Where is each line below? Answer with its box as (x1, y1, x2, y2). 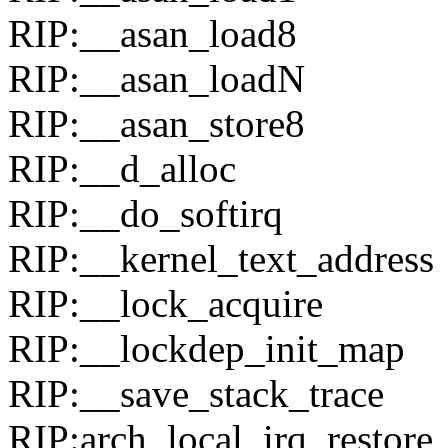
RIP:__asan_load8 (8, 12, 297, 56)
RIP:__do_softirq (8, 192, 283, 236)
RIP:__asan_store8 (8, 102, 305, 146)
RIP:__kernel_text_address (8, 237, 434, 281)
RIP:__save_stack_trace (8, 372, 384, 416)
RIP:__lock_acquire (8, 282, 323, 326)
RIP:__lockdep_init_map (8, 327, 405, 371)
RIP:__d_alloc (8, 147, 236, 191)
